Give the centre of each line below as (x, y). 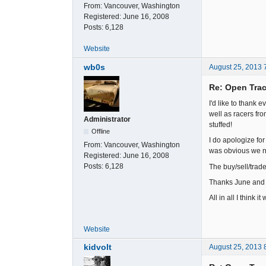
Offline (101, 131)
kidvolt (98, 247)
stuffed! (221, 124)
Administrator (107, 119)
